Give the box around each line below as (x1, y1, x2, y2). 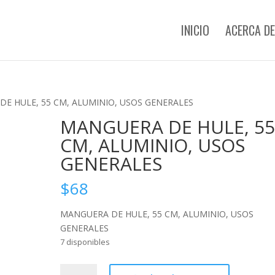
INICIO (180, 21, 209, 39)
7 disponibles (60, 236, 110, 247)
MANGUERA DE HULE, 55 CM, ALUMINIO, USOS (60, 208, 254, 220)
